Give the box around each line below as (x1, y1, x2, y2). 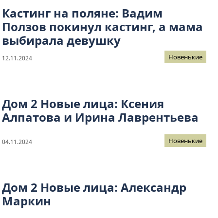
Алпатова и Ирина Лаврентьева (2, 109, 199, 126)
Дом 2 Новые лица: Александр (2, 179, 186, 196)
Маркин (2, 193, 51, 209)
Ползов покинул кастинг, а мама (2, 18, 203, 35)
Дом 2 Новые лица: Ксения (2, 95, 164, 112)
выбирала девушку (2, 32, 121, 49)
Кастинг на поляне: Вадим (2, 5, 163, 21)
